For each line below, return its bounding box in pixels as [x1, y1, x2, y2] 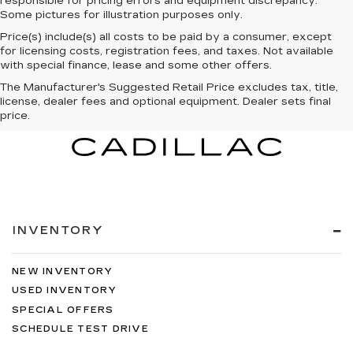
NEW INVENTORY [12, 266, 113, 277]
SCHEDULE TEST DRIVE [12, 324, 149, 334]
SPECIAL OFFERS [12, 304, 114, 315]
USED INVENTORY [12, 285, 117, 295]
